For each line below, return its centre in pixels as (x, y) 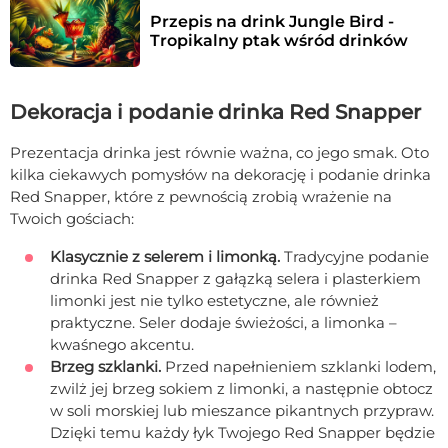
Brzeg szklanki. (107, 366)
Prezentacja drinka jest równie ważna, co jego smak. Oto (219, 152)
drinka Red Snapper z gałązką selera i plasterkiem (235, 278)
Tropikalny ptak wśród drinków (279, 40)
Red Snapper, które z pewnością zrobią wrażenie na (201, 196)
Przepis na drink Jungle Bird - (272, 21)
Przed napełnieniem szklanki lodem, (300, 366)
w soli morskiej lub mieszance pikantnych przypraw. (242, 410)
